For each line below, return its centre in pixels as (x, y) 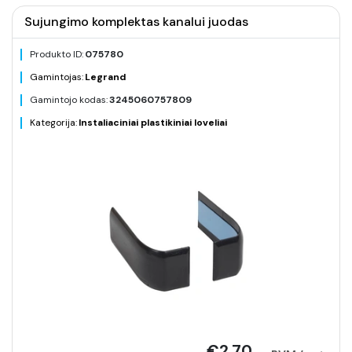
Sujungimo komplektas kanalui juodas (136, 22)
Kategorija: (53, 123)
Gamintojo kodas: (69, 100)
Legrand (105, 77)
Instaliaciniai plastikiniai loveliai (153, 123)
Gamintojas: (57, 77)
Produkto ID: (57, 54)
